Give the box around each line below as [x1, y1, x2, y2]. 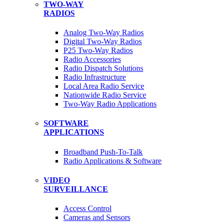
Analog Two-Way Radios [63, 28, 144, 37]
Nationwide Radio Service [63, 91, 146, 100]
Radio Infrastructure [63, 73, 126, 82]
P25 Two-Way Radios [63, 46, 133, 55]
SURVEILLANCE [44, 184, 108, 193]
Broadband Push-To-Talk [63, 147, 143, 156]
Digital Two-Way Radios [63, 37, 142, 46]
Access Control [63, 204, 111, 213]
